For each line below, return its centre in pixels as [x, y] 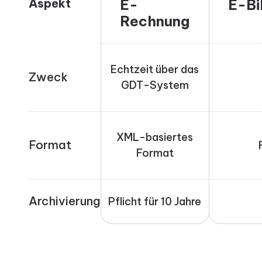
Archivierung [64, 201]
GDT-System [155, 85]
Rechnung [154, 21]
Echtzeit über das [155, 70]
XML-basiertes [155, 137]
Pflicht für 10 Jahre [155, 202]
